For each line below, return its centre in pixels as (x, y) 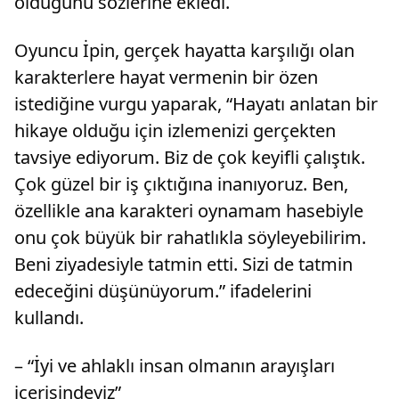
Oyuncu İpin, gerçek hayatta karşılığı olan (184, 51)
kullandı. (49, 318)
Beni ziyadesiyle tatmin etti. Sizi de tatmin (183, 265)
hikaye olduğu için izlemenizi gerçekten (175, 131)
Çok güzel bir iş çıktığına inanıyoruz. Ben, (181, 184)
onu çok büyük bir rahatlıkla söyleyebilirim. (190, 238)
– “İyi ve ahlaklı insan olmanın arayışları (175, 366)
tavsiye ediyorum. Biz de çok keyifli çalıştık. (190, 158)
